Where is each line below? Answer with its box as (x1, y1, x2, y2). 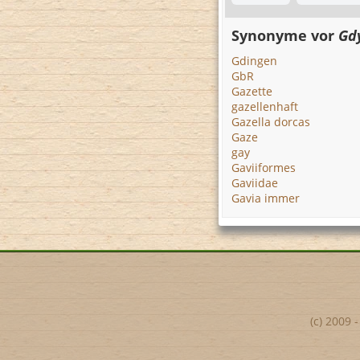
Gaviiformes (231, 160, 296, 175)
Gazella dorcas (231, 114, 310, 129)
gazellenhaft (231, 99, 298, 114)
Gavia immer (231, 190, 300, 206)
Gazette (231, 84, 272, 99)
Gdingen (231, 53, 277, 68)
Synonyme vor (231, 26, 338, 45)
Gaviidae (231, 175, 278, 190)
